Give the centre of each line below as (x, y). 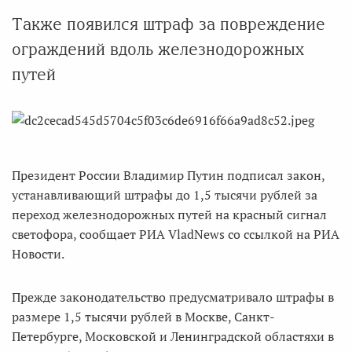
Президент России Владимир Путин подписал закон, (168, 175)
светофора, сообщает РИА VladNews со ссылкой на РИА (176, 234)
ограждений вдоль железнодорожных (158, 49)
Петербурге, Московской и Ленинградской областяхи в (173, 336)
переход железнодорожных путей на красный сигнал (169, 214)
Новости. (38, 254)
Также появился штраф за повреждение (169, 24)
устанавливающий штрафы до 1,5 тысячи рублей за (165, 195)
